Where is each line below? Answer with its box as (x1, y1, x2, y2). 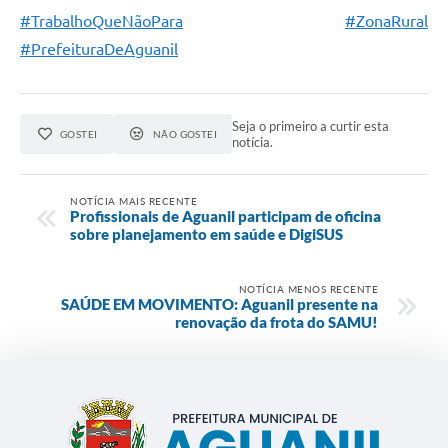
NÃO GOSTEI (152, 127, 218, 140)
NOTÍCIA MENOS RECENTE (238, 283, 378, 296)
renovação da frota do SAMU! (175, 313, 378, 332)
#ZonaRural (345, 11, 428, 30)
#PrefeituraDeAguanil (20, 39, 178, 58)
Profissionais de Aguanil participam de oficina (70, 207, 381, 226)
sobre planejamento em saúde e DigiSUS (70, 225, 343, 244)
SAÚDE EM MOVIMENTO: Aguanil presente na (61, 295, 378, 314)
